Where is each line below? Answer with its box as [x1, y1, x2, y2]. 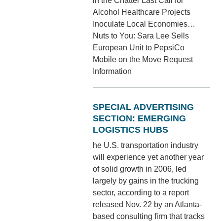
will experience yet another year [93, 152, 204, 161]
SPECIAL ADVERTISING [93, 102, 194, 112]
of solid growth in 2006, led [93, 164, 187, 173]
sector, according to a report [93, 188, 189, 197]
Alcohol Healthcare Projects [93, 7, 191, 16]
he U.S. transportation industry [93, 141, 199, 149]
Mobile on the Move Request [93, 55, 193, 64]
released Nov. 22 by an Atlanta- [93, 200, 202, 209]
